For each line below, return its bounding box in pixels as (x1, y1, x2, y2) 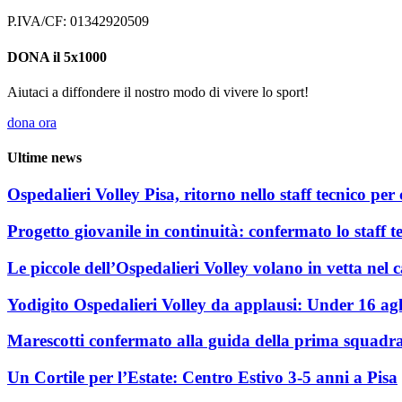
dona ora (7, 114, 57, 130)
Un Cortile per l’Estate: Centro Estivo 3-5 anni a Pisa (7, 368, 398, 387)
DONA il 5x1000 (7, 48, 107, 65)
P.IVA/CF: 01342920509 (7, 13, 149, 30)
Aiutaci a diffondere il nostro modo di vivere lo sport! (7, 83, 309, 100)
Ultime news (7, 150, 82, 166)
